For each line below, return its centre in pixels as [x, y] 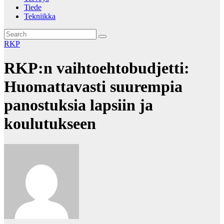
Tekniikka [40, 16]
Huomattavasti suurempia [93, 87]
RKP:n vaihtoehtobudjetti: [97, 68]
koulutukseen [50, 124]
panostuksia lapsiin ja [78, 105]
